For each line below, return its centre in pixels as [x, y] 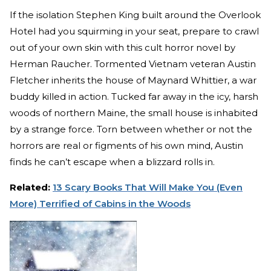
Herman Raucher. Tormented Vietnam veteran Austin [133, 64]
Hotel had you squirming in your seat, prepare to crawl [134, 31]
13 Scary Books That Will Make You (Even [148, 187]
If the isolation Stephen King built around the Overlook [135, 15]
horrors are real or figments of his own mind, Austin [126, 145]
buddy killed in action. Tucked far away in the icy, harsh [134, 96]
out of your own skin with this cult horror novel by [122, 47]
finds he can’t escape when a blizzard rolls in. [112, 162]
